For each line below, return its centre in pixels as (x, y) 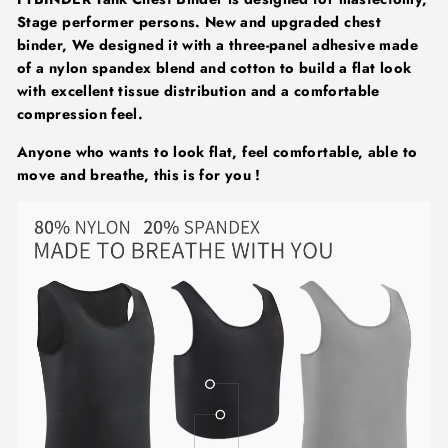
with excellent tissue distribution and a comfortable (198, 91)
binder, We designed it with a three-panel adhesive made (217, 45)
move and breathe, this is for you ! (139, 175)
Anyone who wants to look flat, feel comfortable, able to (217, 152)
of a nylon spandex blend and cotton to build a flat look (214, 68)
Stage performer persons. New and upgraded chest (199, 22)
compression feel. (80, 114)
